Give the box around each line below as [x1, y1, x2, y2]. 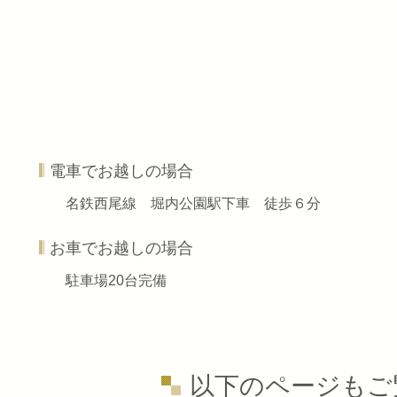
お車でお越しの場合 [50, 239, 193, 258]
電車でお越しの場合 [50, 162, 193, 181]
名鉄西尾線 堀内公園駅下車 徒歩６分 [66, 196, 321, 211]
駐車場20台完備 [66, 272, 167, 288]
